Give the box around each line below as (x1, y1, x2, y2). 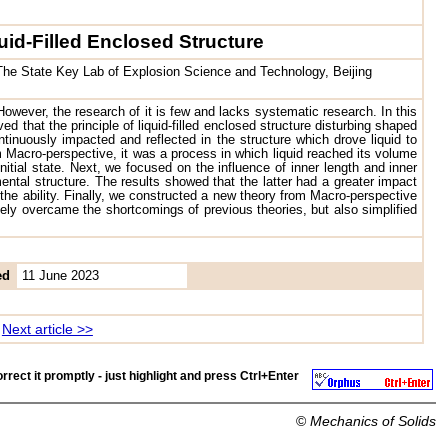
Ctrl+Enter (239, 369, 299, 384)
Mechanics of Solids (310, 412, 436, 429)
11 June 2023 (22, 268, 100, 283)
